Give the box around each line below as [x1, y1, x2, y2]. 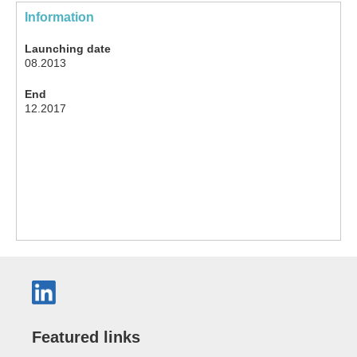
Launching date [25, 41, 111, 55]
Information [25, 10, 94, 24]
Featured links [32, 328, 140, 346]
